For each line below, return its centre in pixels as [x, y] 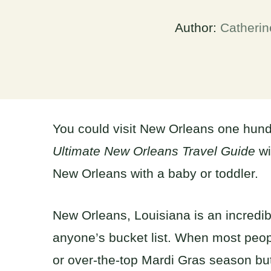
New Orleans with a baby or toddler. [155, 174]
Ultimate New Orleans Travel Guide [154, 151]
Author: [198, 28]
